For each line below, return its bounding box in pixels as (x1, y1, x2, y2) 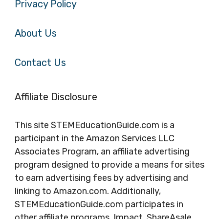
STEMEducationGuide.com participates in (15, 199, 183, 210)
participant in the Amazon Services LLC (15, 133, 175, 144)
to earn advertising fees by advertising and (15, 173, 188, 184)
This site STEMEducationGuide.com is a (15, 120, 175, 131)
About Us (15, 27, 57, 40)
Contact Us (15, 57, 66, 69)
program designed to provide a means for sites (15, 159, 204, 171)
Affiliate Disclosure (15, 91, 97, 103)
